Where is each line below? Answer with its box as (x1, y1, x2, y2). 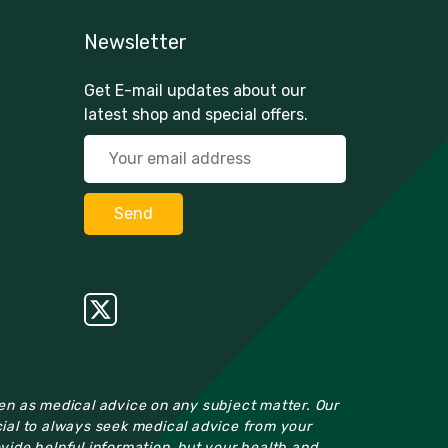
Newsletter (83, 29, 187, 54)
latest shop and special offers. (83, 104, 308, 124)
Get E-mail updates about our (83, 80, 306, 100)
